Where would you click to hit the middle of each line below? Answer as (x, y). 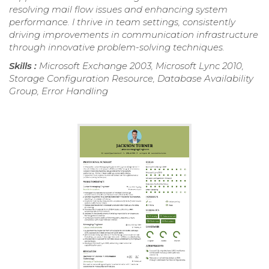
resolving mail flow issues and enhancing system (118, 9)
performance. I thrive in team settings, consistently (122, 22)
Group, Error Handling (59, 91)
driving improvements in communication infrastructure (134, 34)
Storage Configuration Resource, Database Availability (131, 78)
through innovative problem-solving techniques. (117, 47)
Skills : (24, 65)
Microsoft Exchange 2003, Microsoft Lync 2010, (141, 65)
